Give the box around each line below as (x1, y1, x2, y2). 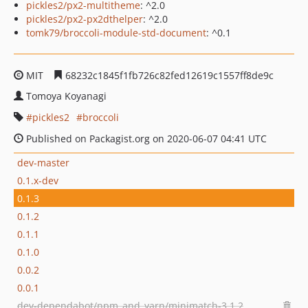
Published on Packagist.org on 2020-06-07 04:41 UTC (23, 132, 267, 145)
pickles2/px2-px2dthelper (26, 12, 143, 25)
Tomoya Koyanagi (26, 89, 107, 102)
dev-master (17, 155, 69, 169)
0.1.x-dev (17, 173, 58, 187)
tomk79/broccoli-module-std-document (26, 26, 206, 39)
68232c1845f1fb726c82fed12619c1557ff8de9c (63, 69, 274, 82)
